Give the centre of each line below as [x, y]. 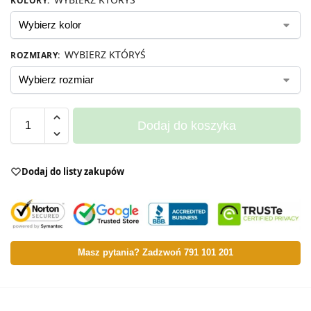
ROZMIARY [34, 55]
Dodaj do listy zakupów [73, 171]
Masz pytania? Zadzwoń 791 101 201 [155, 253]
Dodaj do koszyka [187, 125]
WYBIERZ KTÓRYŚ [105, 54]
